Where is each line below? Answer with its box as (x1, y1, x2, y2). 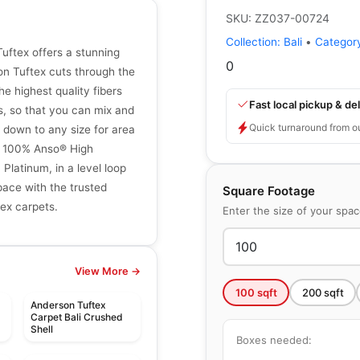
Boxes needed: (236, 333, 312, 346)
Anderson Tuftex (30, 299, 106, 312)
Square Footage (223, 183, 315, 198)
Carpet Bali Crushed (30, 311, 123, 324)
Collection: (226, 35, 284, 48)
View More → (75, 265, 141, 278)
